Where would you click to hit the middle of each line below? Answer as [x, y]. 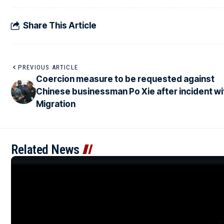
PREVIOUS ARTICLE [48, 67]
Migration [56, 104]
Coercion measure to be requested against [125, 79]
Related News [45, 149]
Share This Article [60, 26]
